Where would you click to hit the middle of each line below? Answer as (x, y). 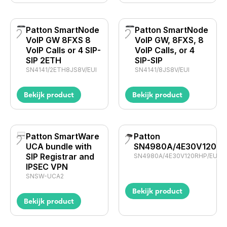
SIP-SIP (148, 60)
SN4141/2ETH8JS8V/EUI (61, 70)
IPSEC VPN (47, 167)
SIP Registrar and (60, 157)
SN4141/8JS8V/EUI (162, 70)
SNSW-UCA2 (45, 176)
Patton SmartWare (62, 136)
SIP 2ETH (43, 60)
